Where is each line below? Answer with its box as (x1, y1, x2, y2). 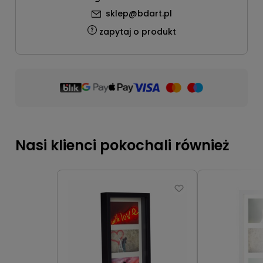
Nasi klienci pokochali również (15, 136, 230, 155)
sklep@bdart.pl (105, 8, 172, 19)
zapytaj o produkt (99, 26, 176, 38)
